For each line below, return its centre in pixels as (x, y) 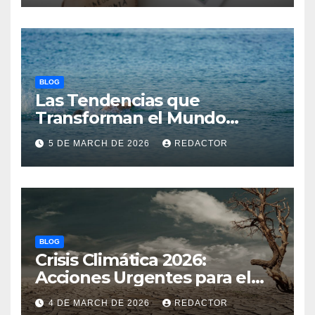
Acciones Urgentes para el (143, 277)
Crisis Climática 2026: (121, 259)
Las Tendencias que (117, 100)
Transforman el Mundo (130, 117)
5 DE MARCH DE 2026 (101, 143)
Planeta (67, 295)
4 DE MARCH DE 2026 (101, 303)
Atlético (67, 135)
